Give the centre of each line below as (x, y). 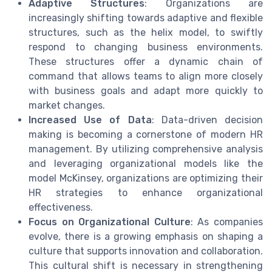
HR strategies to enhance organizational (146, 192)
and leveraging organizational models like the (146, 163)
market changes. (67, 105)
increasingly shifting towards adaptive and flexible (146, 18)
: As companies (227, 222)
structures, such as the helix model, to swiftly (146, 32)
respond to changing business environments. (146, 47)
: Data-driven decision (207, 120)
